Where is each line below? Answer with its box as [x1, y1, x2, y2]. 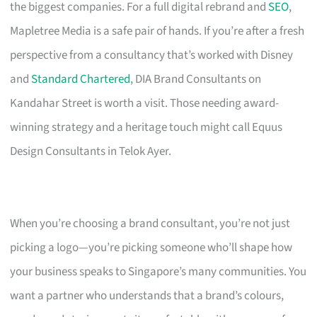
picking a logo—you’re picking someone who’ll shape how [10, 238, 293, 256]
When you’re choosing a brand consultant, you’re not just [10, 214, 291, 232]
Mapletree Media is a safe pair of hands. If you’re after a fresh [10, 22, 305, 40]
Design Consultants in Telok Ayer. [10, 142, 172, 160]
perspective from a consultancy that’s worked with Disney [10, 46, 294, 64]
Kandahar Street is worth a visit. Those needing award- [10, 94, 279, 112]
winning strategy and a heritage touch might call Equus [10, 118, 283, 136]
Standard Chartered [31, 70, 131, 88]
